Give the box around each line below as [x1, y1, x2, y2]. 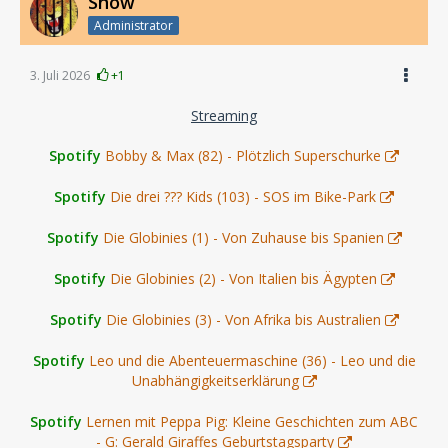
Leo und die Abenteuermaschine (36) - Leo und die [88, 351, 416, 370]
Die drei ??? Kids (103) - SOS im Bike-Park [110, 187, 376, 206]
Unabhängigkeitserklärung [131, 371, 299, 390]
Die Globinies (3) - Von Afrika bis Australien [105, 310, 381, 329]
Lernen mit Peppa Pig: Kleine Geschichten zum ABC [86, 412, 418, 431]
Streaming [191, 106, 257, 125]
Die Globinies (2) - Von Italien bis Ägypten [109, 269, 377, 288]
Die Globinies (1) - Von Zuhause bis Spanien [102, 228, 384, 247]
